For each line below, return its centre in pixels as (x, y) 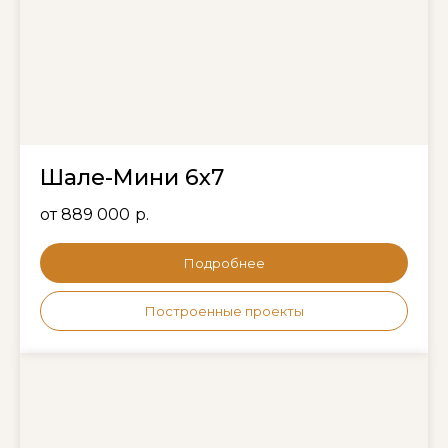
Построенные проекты (224, 310)
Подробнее (224, 263)
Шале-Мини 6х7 (132, 178)
